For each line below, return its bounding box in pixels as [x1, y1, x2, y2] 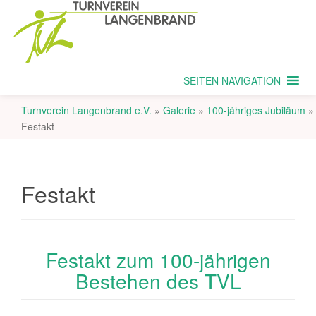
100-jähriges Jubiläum [207, 103, 305, 117]
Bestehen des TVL [75, 267, 241, 295]
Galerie [163, 103, 195, 117]
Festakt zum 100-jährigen [45, 245, 271, 274]
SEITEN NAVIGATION [183, 73, 281, 87]
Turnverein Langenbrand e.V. [21, 103, 152, 117]
